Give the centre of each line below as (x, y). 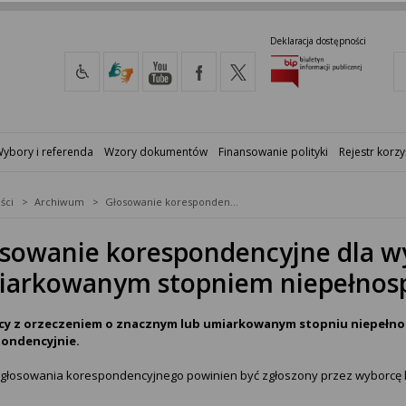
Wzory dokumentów (156, 151)
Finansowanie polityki (273, 151)
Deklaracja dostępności (318, 40)
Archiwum (59, 201)
